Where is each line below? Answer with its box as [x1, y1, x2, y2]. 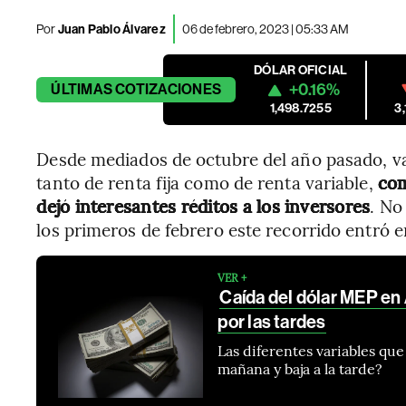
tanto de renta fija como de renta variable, [36, 170, 378, 194]
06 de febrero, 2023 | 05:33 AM [181, 21, 349, 36]
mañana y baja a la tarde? [217, 358, 383, 378]
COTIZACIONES [115, 81, 222, 98]
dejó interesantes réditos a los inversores [36, 194, 371, 217]
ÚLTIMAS [51, 81, 112, 98]
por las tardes [217, 311, 326, 333]
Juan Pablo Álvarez [57, 21, 166, 37]
